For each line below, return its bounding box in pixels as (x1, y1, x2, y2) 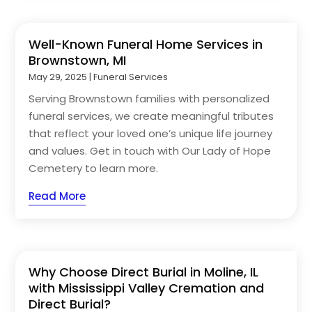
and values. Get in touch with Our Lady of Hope (29, 143, 272, 158)
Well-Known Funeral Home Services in (29, 35, 263, 53)
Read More (29, 188, 86, 203)
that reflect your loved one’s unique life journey (29, 125, 273, 141)
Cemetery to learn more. (29, 160, 159, 175)
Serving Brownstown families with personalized (29, 91, 270, 106)
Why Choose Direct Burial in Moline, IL (29, 263, 259, 281)
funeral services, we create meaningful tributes (29, 108, 274, 123)
